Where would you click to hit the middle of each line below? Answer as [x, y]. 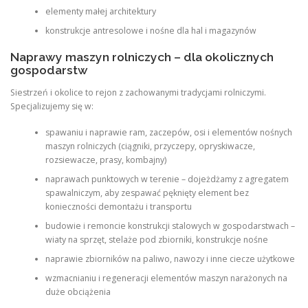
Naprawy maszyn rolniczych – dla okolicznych [142, 57]
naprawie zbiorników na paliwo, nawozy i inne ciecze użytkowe [170, 259]
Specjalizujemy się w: [52, 106]
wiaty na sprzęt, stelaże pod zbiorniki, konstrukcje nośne [156, 240]
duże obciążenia [78, 292]
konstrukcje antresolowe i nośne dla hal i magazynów [151, 31]
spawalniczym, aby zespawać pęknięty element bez [147, 193]
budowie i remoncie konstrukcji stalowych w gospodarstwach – [170, 226]
